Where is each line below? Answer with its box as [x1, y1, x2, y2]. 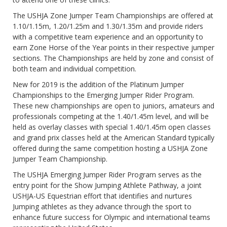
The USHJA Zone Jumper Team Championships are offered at [13, 11, 213, 21]
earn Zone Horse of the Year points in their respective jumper [13, 43, 214, 53]
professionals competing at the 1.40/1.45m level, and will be [13, 111, 209, 122]
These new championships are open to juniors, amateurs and [13, 101, 214, 111]
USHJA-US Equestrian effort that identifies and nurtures [13, 191, 192, 201]
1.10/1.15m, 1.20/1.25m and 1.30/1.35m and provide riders [13, 21, 203, 31]
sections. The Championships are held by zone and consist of [13, 53, 213, 63]
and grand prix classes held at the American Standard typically [13, 133, 214, 143]
